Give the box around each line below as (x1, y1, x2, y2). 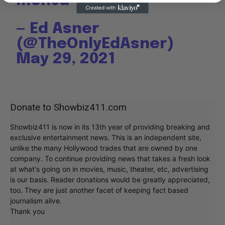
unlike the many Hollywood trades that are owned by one (10, 144, 197, 153)
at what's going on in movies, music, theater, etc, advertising (10, 165, 208, 174)
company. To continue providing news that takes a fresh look (10, 154, 210, 163)
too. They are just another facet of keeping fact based (10, 186, 188, 195)
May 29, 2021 (16, 51, 116, 67)
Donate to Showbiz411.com (10, 101, 127, 114)
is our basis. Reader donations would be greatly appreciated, (10, 175, 210, 184)
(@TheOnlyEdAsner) (16, 36, 175, 52)
